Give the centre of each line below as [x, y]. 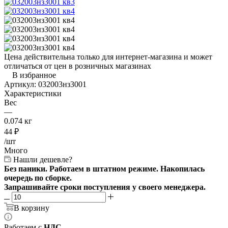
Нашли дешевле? [43, 159]
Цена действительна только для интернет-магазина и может [108, 56]
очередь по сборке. [38, 178]
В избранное [34, 75]
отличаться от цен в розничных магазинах [78, 66]
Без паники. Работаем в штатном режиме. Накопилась [104, 168]
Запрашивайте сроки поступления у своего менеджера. [105, 187]
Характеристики [33, 93]
